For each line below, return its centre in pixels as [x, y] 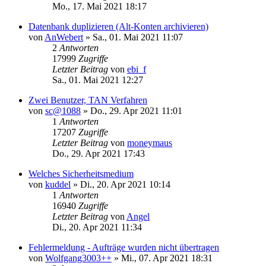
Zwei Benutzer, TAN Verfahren [88, 100]
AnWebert [64, 37]
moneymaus [150, 142]
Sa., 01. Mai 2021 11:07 [138, 37]
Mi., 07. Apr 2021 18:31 [167, 258]
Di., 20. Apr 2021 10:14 [125, 184]
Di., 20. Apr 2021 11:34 [97, 227]
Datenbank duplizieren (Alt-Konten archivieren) [118, 26]
